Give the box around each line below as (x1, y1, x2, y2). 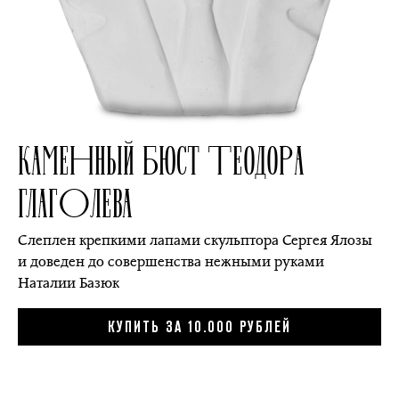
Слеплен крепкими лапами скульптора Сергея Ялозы (18, 230, 372, 249)
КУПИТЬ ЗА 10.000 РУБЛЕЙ (108, 320, 291, 335)
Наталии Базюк (18, 273, 119, 292)
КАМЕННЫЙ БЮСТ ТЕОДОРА (18, 133, 305, 183)
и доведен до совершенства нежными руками (18, 251, 324, 271)
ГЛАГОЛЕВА (18, 175, 133, 226)
